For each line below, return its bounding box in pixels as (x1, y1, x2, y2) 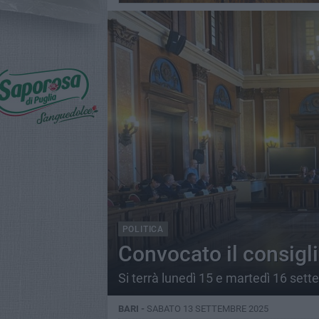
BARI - (117, 303, 147, 314)
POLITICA (122, 224, 164, 234)
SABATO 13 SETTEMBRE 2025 (146, 303, 268, 314)
